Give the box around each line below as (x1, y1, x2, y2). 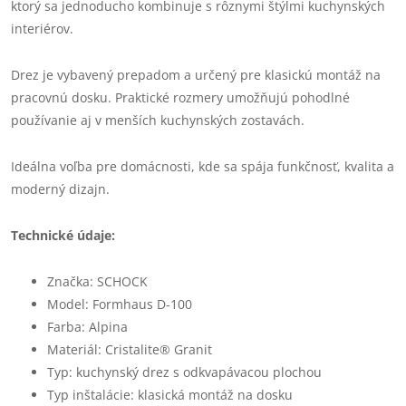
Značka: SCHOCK (47, 272, 148, 290)
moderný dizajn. (11, 179, 110, 198)
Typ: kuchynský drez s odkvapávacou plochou (47, 362, 322, 381)
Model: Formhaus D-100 (47, 295, 192, 313)
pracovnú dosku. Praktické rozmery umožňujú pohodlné (11, 88, 350, 106)
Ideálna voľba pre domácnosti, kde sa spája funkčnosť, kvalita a (11, 157, 394, 175)
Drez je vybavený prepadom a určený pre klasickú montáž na (11, 65, 381, 83)
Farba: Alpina (47, 317, 128, 335)
